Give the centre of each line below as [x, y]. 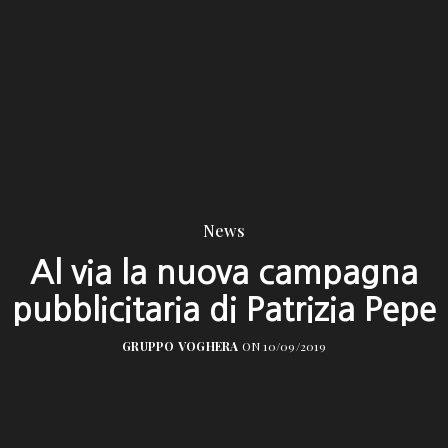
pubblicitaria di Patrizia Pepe [224, 309]
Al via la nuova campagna [224, 272]
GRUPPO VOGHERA [180, 346]
